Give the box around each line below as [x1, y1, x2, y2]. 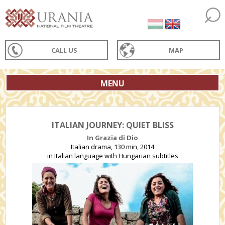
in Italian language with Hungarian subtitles [47, 151, 178, 160]
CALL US [51, 46, 78, 55]
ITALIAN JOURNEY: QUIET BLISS [51, 120, 174, 131]
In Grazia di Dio [87, 133, 138, 142]
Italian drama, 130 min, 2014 [71, 142, 154, 151]
